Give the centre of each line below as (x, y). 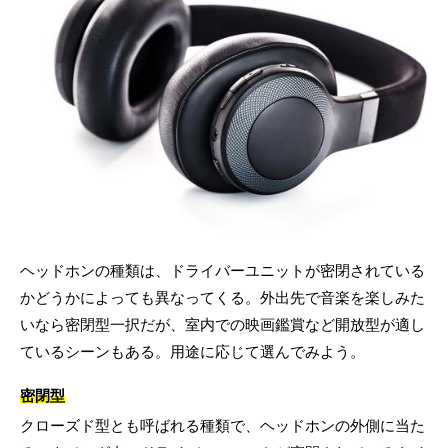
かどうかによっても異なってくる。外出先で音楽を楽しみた (222, 297)
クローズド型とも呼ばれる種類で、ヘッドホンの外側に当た (222, 425)
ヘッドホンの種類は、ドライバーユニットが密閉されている (222, 270)
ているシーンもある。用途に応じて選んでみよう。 (192, 351)
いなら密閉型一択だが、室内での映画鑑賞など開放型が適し (222, 324)
